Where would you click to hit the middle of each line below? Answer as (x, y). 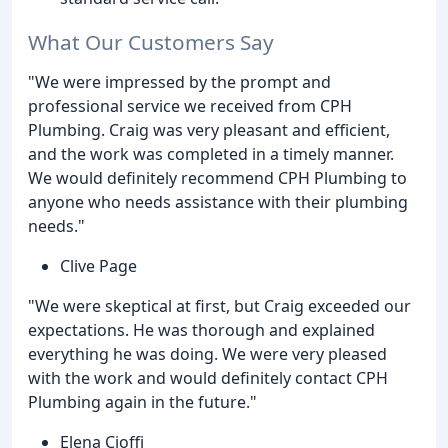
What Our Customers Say (151, 42)
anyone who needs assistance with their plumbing (218, 202)
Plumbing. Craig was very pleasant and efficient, (209, 130)
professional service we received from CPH (190, 106)
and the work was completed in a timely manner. (211, 154)
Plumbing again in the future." (142, 402)
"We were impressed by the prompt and (179, 82)
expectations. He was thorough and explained (201, 330)
